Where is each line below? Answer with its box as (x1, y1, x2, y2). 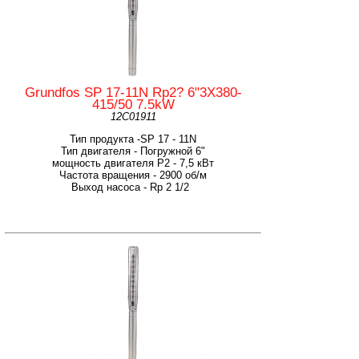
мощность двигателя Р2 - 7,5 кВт (52, 156, 214, 169)
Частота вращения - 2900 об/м (59, 168, 207, 181)
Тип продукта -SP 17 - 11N (70, 132, 196, 145)
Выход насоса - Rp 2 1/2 (71, 180, 196, 193)
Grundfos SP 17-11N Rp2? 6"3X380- (24, 84, 242, 100)
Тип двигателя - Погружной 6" (61, 144, 205, 157)
